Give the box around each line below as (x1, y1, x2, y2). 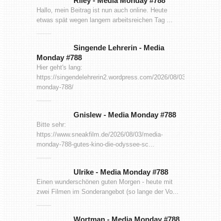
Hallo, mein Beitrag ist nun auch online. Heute (36, 6, 167, 14)
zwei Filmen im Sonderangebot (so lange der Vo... (36, 187, 179, 195)
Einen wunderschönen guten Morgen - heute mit (36, 178, 173, 185)
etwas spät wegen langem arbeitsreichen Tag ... (36, 16, 173, 24)
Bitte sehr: (36, 120, 66, 128)
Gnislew (73, 110, 104, 119)
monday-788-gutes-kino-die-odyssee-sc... (36, 140, 154, 148)
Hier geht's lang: (36, 63, 82, 71)
